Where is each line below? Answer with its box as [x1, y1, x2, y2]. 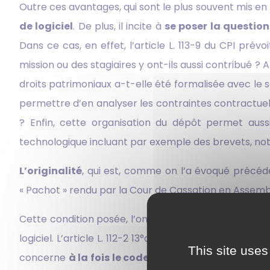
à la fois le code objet [68, 250, 178, 265]
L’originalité [19, 163, 82, 178]
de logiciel [19, 19, 74, 33]
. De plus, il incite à [73, 19, 165, 33]
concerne [19, 250, 69, 265]
